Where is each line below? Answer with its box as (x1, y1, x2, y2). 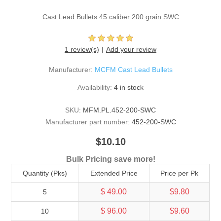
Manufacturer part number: (45, 118, 130, 126)
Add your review (106, 45, 156, 54)
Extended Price (90, 169, 138, 178)
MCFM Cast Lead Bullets (94, 66, 173, 74)
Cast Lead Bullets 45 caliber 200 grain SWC (42, 13, 179, 21)
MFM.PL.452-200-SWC (83, 106, 156, 114)
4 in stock (114, 83, 144, 92)
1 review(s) (65, 45, 99, 54)
